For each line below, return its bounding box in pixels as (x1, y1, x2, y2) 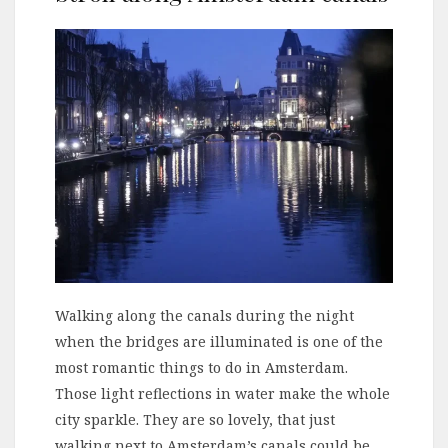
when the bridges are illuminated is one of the (55, 332, 383, 352)
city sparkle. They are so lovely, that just (55, 410, 335, 430)
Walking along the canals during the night (55, 306, 354, 326)
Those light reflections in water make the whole (55, 384, 390, 404)
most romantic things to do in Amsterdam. (55, 358, 348, 378)
